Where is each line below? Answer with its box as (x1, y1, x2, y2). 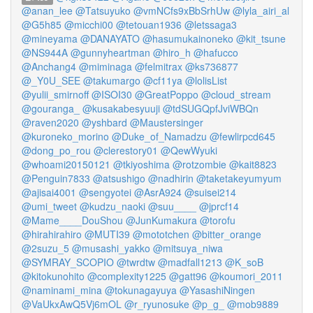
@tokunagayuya (105, 283, 177, 297)
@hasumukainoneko (143, 31, 233, 45)
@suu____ (148, 199, 196, 213)
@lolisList (185, 73, 227, 87)
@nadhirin (148, 171, 194, 185)
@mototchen (133, 227, 189, 241)
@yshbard (82, 115, 127, 129)
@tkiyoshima (113, 157, 170, 171)
